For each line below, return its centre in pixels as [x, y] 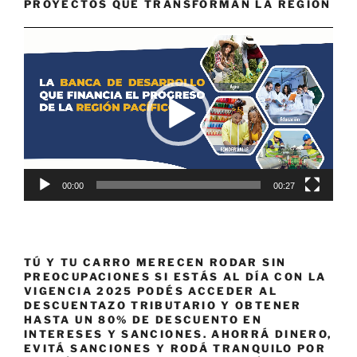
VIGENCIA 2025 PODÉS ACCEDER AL [151, 290]
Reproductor [59, 35]
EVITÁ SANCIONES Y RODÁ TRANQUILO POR [175, 348]
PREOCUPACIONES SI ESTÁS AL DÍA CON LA [175, 276]
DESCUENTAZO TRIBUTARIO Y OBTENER [163, 305]
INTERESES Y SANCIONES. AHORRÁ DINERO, [178, 333]
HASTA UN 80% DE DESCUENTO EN [143, 319]
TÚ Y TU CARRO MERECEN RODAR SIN [155, 262]
